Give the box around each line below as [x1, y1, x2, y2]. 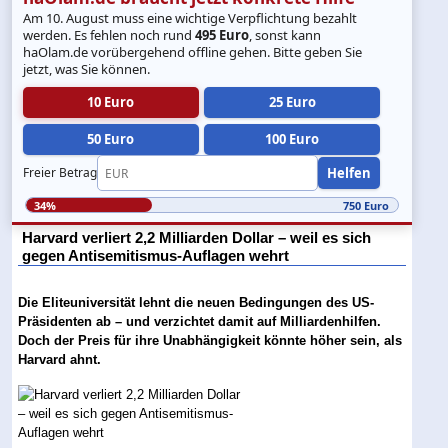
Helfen [327, 163, 372, 182]
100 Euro [265, 129, 320, 148]
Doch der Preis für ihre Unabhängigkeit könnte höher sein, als [18, 333, 403, 349]
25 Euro [268, 92, 316, 111]
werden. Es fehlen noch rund [23, 25, 196, 44]
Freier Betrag [23, 164, 98, 182]
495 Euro [195, 25, 250, 44]
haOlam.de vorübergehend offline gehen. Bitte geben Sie [23, 42, 363, 61]
